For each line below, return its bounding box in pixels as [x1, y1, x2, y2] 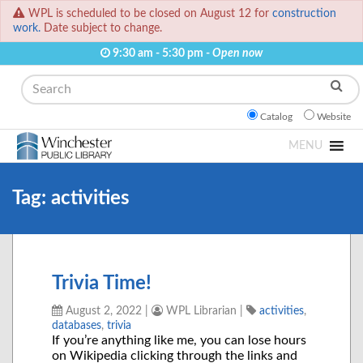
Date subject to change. [41, 22, 162, 35]
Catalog [260, 112, 293, 122]
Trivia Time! [52, 274, 152, 294]
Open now [212, 47, 263, 60]
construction [272, 7, 336, 20]
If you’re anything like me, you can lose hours [52, 334, 306, 348]
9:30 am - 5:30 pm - [110, 47, 212, 60]
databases [52, 319, 101, 332]
